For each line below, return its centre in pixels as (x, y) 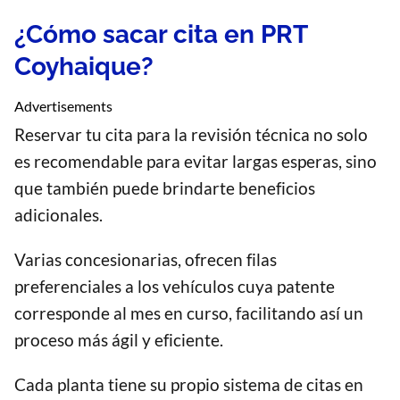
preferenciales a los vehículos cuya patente (175, 287)
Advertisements (63, 106)
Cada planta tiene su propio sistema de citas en (189, 385)
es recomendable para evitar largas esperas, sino (196, 162)
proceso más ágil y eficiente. (119, 340)
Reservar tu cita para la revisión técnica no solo (191, 135)
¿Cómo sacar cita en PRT (161, 35)
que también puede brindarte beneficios (165, 188)
